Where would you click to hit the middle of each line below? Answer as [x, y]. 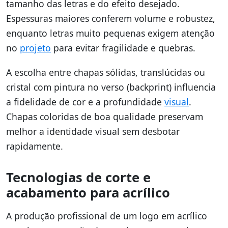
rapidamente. [35, 146]
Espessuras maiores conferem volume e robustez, [111, 19]
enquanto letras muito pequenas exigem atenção [110, 33]
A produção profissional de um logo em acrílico [107, 216]
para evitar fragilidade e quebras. [123, 48]
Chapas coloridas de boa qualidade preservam [105, 117]
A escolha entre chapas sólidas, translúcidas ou [106, 73]
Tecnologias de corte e [78, 178]
